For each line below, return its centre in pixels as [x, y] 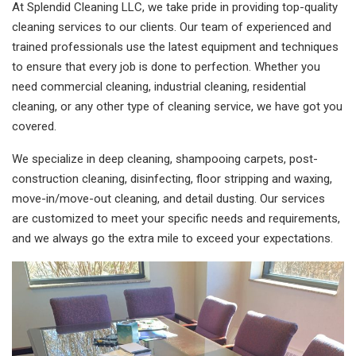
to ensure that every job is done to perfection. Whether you [166, 67]
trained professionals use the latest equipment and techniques [175, 47]
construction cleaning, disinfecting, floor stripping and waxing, [172, 179]
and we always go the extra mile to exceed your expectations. [172, 238]
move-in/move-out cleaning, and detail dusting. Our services [168, 199]
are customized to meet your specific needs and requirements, [176, 219]
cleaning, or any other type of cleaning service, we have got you [177, 106]
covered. [34, 126]
